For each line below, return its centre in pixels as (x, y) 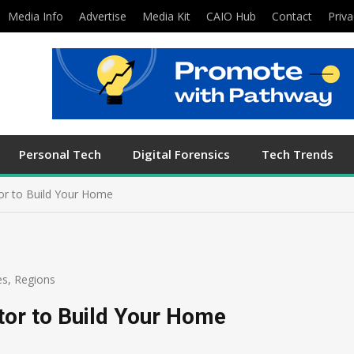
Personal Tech (60, 154)
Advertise (103, 16)
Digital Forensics (181, 154)
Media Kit (166, 16)
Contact (292, 16)
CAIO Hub (231, 16)
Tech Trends (298, 154)
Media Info (36, 16)
